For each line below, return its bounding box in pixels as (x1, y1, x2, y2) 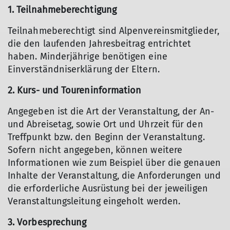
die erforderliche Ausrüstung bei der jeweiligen (8, 183, 208, 194)
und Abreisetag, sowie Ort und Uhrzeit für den (8, 119, 203, 130)
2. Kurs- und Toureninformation (8, 85, 142, 96)
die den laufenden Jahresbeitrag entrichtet (8, 38, 191, 49)
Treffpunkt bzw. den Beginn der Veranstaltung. (8, 131, 205, 143)
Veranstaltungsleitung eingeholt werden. (8, 196, 181, 207)
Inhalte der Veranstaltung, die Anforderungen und (8, 170, 221, 181)
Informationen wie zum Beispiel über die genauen (8, 157, 221, 168)
